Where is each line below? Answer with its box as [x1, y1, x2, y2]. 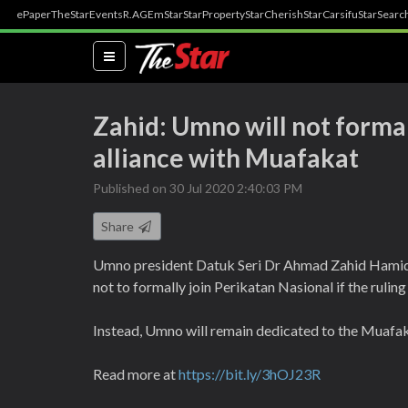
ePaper [16, 7, 51, 21]
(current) [117, 46, 167, 63]
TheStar [51, 7, 89, 21]
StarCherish [245, 7, 303, 21]
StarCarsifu [303, 7, 358, 21]
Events [89, 7, 123, 21]
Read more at [93, 365, 178, 382]
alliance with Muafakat [93, 142, 359, 173]
